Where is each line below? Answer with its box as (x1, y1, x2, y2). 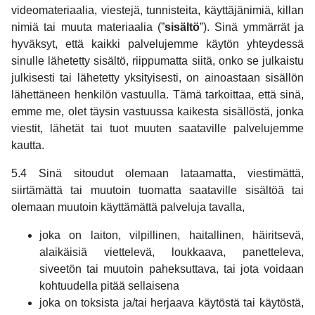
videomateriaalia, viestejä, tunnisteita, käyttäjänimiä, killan (11, 4, 304, 16)
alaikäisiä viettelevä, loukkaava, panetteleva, (39, 245, 304, 258)
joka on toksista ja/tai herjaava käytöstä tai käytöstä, (39, 296, 304, 309)
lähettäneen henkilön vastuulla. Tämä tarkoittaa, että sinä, (11, 88, 304, 101)
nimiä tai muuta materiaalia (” (11, 20, 165, 33)
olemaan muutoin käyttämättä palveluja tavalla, (11, 200, 245, 213)
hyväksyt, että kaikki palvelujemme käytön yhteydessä (11, 37, 304, 50)
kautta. (11, 139, 44, 151)
